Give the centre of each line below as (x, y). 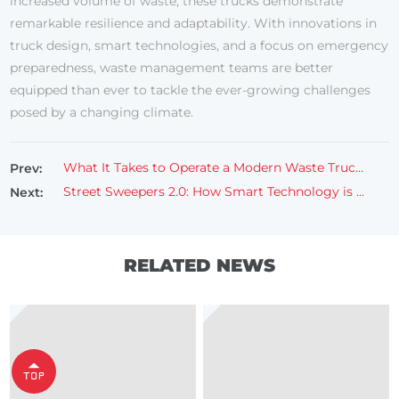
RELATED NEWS (199, 266)
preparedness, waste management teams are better (172, 68)
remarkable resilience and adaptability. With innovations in (194, 24)
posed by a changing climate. (102, 113)
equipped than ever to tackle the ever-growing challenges (191, 90)
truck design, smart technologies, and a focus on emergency (199, 46)
